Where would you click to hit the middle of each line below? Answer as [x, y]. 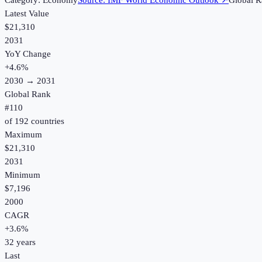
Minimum [23, 175]
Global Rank [28, 94]
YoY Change [28, 54]
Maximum [23, 135]
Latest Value [27, 14]
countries [46, 121]
